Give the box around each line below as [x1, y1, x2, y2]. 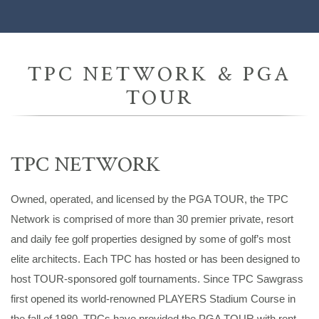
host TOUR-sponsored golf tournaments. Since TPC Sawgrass [11, 273, 303, 285]
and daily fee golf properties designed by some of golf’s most [11, 233, 291, 245]
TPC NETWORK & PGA [28, 61, 291, 85]
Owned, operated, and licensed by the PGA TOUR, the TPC [11, 193, 288, 205]
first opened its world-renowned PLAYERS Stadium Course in [11, 293, 296, 305]
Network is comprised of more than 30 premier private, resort [11, 213, 293, 225]
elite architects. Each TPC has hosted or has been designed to [11, 253, 300, 265]
